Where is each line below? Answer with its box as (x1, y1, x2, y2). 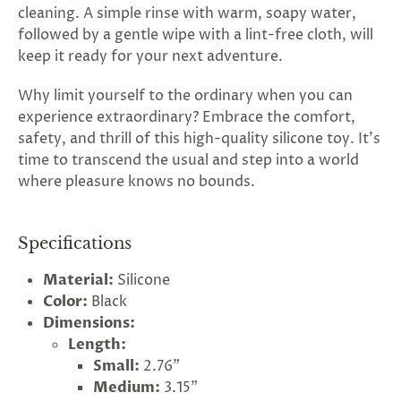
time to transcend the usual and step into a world (18, 150, 359, 170)
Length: (68, 335, 126, 354)
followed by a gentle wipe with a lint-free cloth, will (18, 25, 373, 45)
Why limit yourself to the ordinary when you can (18, 86, 353, 106)
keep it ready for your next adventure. (18, 47, 283, 66)
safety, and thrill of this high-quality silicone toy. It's (18, 129, 380, 149)
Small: (93, 356, 140, 376)
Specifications (18, 234, 132, 253)
